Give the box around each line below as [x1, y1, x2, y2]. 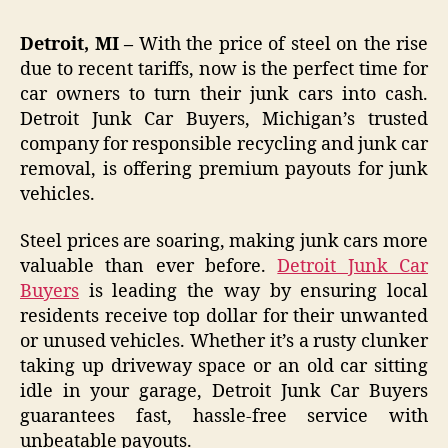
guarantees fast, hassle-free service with [20, 405, 428, 429]
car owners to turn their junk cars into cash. [20, 82, 428, 106]
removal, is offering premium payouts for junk [20, 157, 428, 181]
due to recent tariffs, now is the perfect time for [20, 57, 428, 81]
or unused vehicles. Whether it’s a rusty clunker [20, 330, 428, 354]
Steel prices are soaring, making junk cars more [20, 230, 428, 254]
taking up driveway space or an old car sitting [20, 355, 428, 379]
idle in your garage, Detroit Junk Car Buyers [20, 380, 428, 404]
